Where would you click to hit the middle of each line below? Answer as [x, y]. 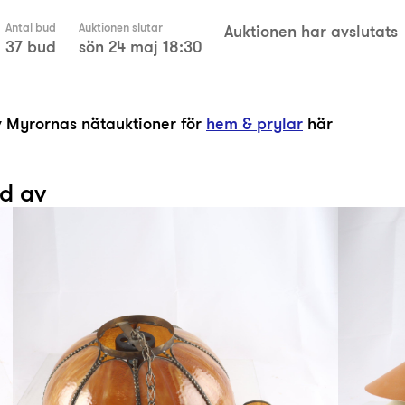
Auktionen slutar [121, 28]
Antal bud [31, 28]
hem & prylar [254, 123]
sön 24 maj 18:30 [140, 47]
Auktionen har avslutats [311, 31]
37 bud [31, 47]
